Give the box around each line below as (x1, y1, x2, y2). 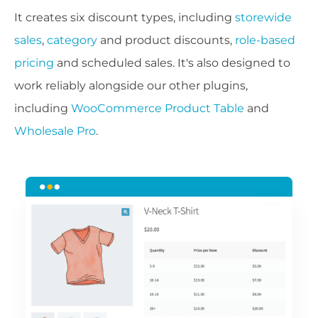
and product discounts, (97, 33, 235, 48)
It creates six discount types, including (14, 11, 235, 25)
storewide (235, 11, 292, 25)
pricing (14, 56, 54, 70)
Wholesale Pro (14, 124, 96, 138)
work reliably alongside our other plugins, (14, 79, 248, 93)
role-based (235, 33, 295, 48)
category (47, 33, 97, 48)
